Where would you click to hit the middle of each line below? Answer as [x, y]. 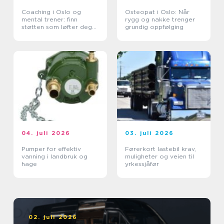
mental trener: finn [49, 19]
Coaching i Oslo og [51, 11]
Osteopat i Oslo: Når [157, 11]
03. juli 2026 [150, 133]
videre [31, 34]
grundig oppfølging [154, 26]
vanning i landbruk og [54, 156]
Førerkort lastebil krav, [153, 148]
